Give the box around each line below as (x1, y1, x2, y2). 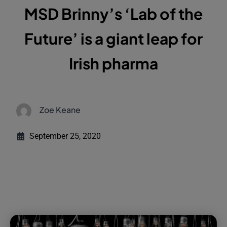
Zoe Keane (40, 104, 81, 116)
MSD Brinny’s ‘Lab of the (24, 4, 203, 24)
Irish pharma (69, 54, 158, 73)
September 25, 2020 (29, 131, 101, 141)
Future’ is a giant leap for (24, 29, 203, 49)
